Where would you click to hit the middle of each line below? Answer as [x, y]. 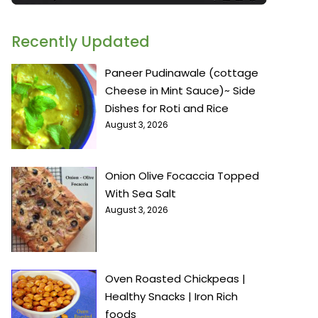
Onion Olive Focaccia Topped [182, 176]
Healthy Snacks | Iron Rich [171, 297]
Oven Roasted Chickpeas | [175, 279]
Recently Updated [81, 42]
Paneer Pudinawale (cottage [182, 73]
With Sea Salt [141, 194]
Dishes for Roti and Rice [167, 109]
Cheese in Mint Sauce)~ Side [180, 91]
